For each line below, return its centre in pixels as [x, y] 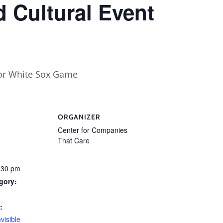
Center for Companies [93, 130]
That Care [74, 140]
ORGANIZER [79, 117]
